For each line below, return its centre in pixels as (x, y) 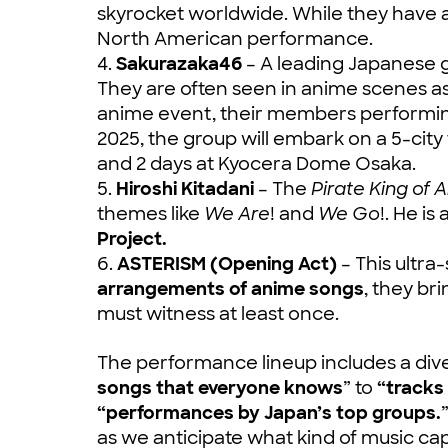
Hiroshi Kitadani (185, 188)
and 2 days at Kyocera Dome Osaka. (256, 163)
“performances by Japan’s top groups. (269, 412)
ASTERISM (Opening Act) (227, 263)
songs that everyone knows (220, 387)
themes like (150, 213)
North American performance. (235, 38)
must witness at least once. (218, 313)
